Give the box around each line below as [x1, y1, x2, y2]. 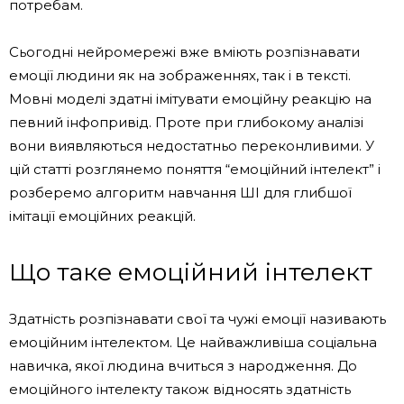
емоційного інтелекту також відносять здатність [9, 380, 351, 398]
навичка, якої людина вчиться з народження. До [9, 356, 357, 374]
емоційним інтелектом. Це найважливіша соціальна [9, 333, 377, 351]
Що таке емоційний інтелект [9, 256, 372, 287]
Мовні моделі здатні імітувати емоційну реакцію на [9, 89, 372, 107]
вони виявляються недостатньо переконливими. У [9, 136, 374, 154]
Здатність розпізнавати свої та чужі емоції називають [9, 309, 386, 327]
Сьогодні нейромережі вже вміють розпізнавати [9, 42, 360, 60]
